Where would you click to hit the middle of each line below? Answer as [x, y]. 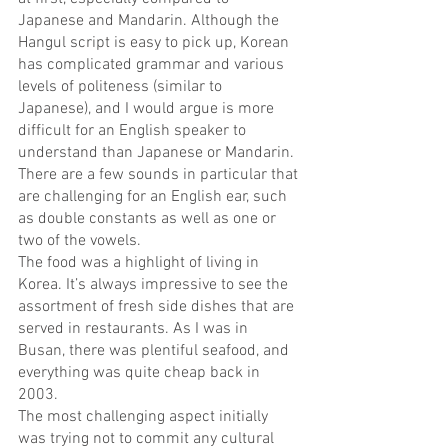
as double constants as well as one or [149, 219]
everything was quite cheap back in [141, 373]
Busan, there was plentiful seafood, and [155, 351]
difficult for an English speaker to [134, 131]
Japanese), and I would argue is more [148, 109]
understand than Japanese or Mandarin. [158, 153]
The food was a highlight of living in [140, 263]
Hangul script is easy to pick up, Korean [155, 43]
